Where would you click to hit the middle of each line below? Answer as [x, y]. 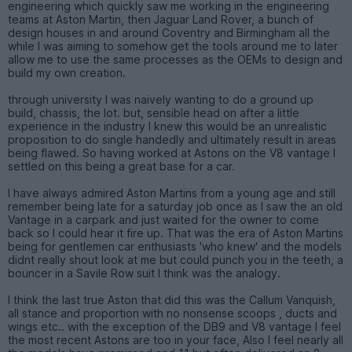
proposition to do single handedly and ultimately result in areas [172, 139]
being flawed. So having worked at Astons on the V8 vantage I [172, 152]
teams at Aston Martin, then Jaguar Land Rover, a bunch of [161, 19]
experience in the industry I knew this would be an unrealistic [167, 126]
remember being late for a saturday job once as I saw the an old [175, 206]
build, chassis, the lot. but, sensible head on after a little [154, 112]
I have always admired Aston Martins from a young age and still [172, 192]
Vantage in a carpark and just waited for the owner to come [163, 219]
